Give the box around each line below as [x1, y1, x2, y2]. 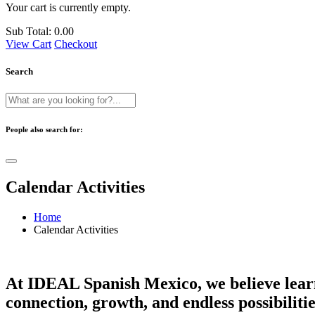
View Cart [6, 37, 51, 50]
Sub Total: [6, 25, 51, 37]
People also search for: [6, 125, 83, 134]
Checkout [54, 37, 97, 50]
